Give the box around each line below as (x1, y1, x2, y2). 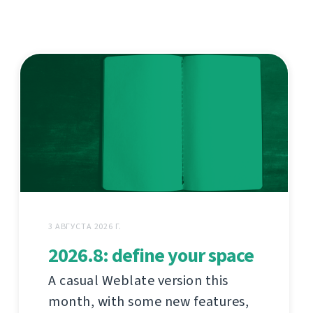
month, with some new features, (48, 291, 249, 311)
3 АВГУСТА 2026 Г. (48, 220, 122, 232)
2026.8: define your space (48, 242, 254, 268)
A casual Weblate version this (48, 270, 228, 290)
